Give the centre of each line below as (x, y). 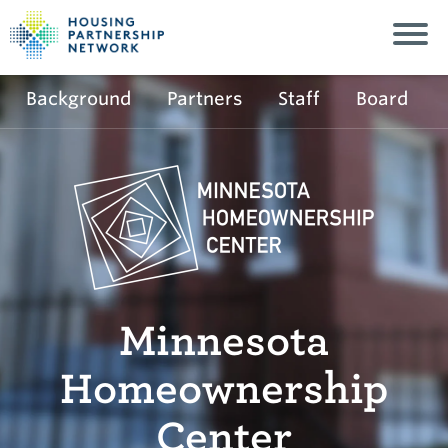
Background (78, 98)
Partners (204, 98)
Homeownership (224, 389)
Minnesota (224, 341)
